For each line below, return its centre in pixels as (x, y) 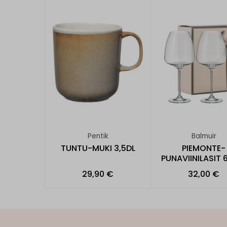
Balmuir (204, 136)
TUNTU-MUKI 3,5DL (98, 148)
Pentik (98, 136)
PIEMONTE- (204, 148)
